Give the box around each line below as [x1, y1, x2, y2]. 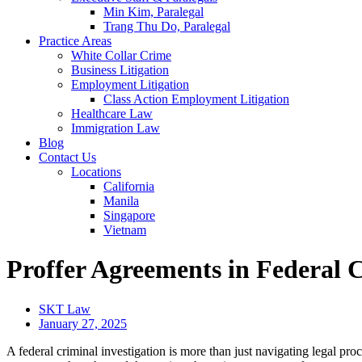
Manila [103, 194, 139, 208]
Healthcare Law [71, 107, 153, 120]
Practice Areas [39, 34, 112, 48]
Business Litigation [71, 63, 169, 77]
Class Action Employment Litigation [103, 92, 289, 106]
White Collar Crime [71, 48, 171, 62]
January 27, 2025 [39, 316, 127, 330]
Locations [71, 165, 121, 179]
